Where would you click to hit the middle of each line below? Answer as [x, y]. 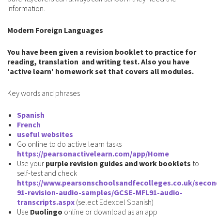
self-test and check [47, 173]
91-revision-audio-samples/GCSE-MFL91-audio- [100, 193]
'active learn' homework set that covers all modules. [101, 71]
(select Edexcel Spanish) [115, 202]
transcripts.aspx [46, 202]
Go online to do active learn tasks [69, 144]
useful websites [45, 134]
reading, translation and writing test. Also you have [98, 62]
